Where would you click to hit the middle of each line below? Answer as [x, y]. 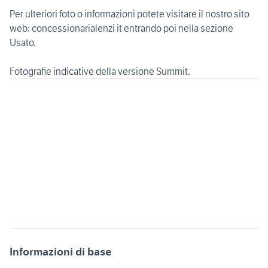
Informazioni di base [60, 252]
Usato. [23, 43]
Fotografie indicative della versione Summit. [100, 71]
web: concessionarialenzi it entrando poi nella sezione [121, 28]
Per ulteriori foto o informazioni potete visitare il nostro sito [130, 14]
